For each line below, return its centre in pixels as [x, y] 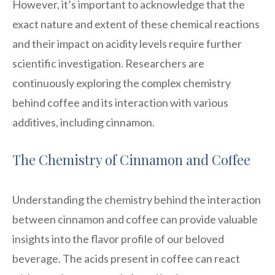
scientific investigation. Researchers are [108, 63]
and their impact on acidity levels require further [127, 43]
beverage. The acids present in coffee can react [126, 258]
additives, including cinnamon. [83, 122]
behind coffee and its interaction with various [120, 102]
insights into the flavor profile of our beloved [118, 238]
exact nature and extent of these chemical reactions [136, 24]
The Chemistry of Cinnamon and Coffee [131, 159]
